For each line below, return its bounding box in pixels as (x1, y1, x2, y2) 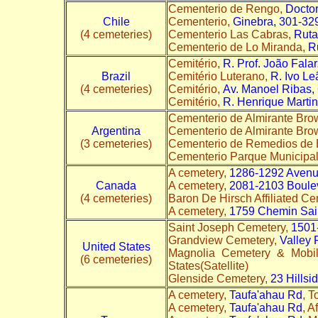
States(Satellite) (168, 259, 254, 272)
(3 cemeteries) (80, 137, 152, 150)
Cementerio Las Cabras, (168, 28, 294, 40)
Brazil (102, 70, 131, 82)
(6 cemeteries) (80, 253, 152, 265)
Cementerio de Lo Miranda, (168, 40, 308, 53)
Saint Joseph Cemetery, (168, 221, 291, 234)
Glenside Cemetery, (168, 272, 270, 285)
